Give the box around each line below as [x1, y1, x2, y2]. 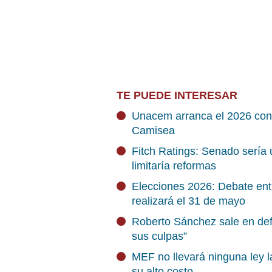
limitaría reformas [132, 160, 216, 172]
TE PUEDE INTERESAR [117, 89, 237, 101]
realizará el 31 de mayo [132, 195, 245, 207]
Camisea [132, 124, 175, 137]
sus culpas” [132, 230, 187, 242]
